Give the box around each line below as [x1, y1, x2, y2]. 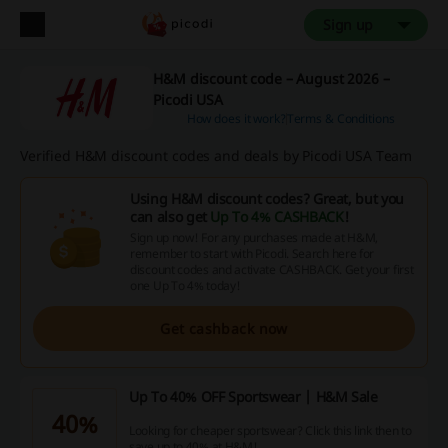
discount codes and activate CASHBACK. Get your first [130, 261, 414, 278]
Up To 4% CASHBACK [210, 207, 344, 226]
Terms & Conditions [286, 110, 395, 127]
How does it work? [186, 110, 286, 127]
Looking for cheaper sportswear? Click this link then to [129, 421, 412, 439]
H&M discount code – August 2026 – [153, 69, 390, 88]
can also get [130, 207, 211, 226]
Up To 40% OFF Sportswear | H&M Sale [129, 387, 378, 406]
